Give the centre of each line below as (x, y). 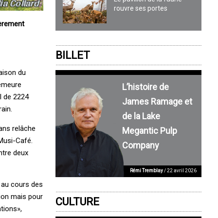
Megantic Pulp (149, 130)
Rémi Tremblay (147, 170)
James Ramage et (157, 101)
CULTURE (78, 201)
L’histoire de (145, 87)
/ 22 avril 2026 (180, 170)
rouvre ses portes (141, 9)
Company (140, 145)
